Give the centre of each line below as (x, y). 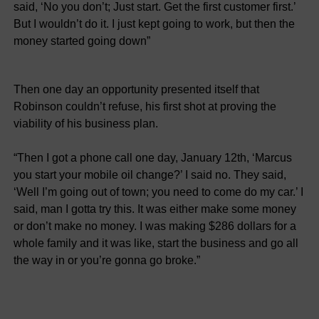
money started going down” (82, 41)
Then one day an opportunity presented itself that (136, 89)
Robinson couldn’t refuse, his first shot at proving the (145, 106)
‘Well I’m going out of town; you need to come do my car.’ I (158, 192)
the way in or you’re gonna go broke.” (106, 260)
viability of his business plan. (85, 123)
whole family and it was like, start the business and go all (156, 243)
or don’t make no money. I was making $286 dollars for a (155, 226)
